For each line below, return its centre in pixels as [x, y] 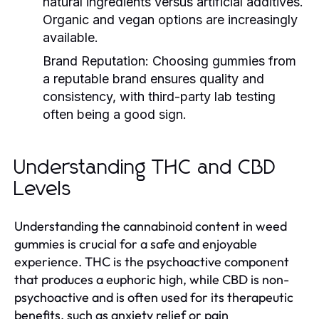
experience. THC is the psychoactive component [152, 261]
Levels [43, 189]
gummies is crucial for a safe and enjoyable [136, 244]
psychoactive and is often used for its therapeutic [154, 297]
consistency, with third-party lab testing [159, 96]
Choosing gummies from [223, 61]
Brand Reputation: [96, 61]
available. [70, 37]
